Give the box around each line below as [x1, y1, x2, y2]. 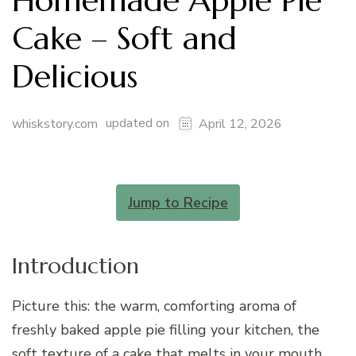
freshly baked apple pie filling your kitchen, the [12, 320, 319, 340]
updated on [106, 114, 172, 133]
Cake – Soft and [12, 18, 237, 59]
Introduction [12, 252, 139, 281]
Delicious [12, 56, 137, 97]
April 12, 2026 [199, 115, 282, 133]
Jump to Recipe [128, 193, 228, 213]
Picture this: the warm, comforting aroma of [12, 296, 296, 316]
